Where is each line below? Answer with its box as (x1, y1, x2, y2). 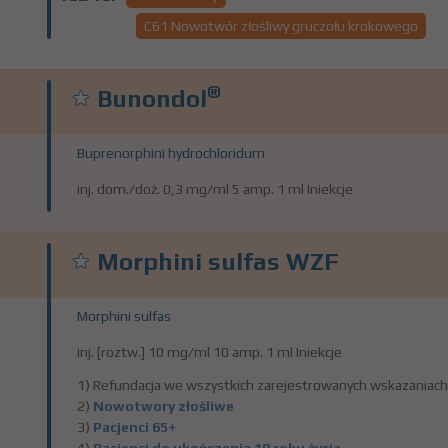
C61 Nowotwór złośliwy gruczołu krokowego (144, 18, 418, 34)
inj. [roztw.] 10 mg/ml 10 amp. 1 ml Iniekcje (77, 344, 342, 360)
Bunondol (97, 85, 207, 112)
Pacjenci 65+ (93, 419, 176, 435)
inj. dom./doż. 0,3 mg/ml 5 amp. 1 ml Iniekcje (77, 181, 353, 197)
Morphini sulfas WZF (97, 248, 339, 275)
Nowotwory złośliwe (93, 398, 234, 414)
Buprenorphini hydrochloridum (77, 145, 265, 161)
